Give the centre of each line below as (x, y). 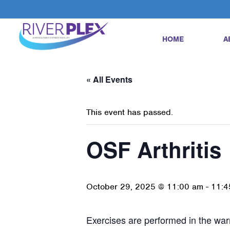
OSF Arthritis (154, 149)
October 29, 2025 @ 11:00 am (145, 187)
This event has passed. (130, 112)
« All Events (109, 79)
